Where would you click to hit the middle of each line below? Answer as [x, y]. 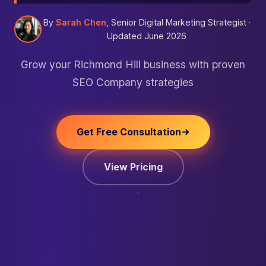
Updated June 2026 [147, 36]
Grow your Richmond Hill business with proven [133, 64]
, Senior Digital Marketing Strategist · [178, 22]
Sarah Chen [81, 22]
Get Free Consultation [129, 132]
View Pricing [133, 167]
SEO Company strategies [133, 82]
